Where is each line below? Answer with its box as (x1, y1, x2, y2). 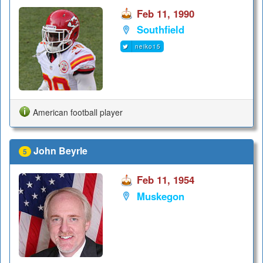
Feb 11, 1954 (136, 173, 194, 187)
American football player (33, 106, 123, 119)
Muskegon (136, 188, 184, 203)
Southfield (136, 22, 184, 37)
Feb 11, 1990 (136, 6, 194, 21)
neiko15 (134, 42, 161, 50)
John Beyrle (33, 144, 87, 158)
